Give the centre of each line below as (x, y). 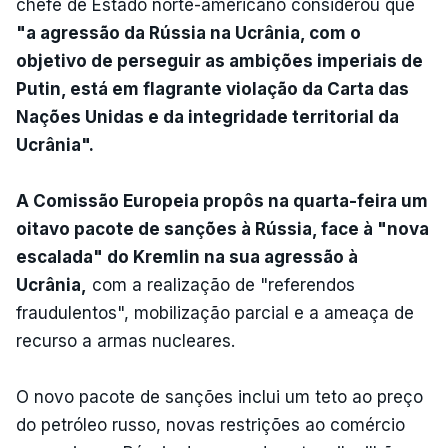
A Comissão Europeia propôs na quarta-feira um (222, 200)
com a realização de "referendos (221, 284)
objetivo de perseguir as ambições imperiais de (219, 60)
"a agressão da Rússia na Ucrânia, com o (188, 32)
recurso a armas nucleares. (125, 340)
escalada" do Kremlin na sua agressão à (187, 256)
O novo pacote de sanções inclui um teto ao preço (219, 396)
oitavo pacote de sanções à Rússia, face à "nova (222, 228)
